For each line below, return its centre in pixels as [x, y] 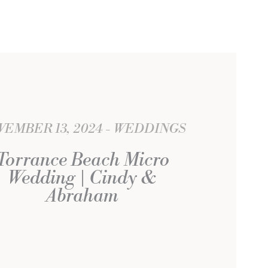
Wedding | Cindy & [82, 179]
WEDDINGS [148, 129]
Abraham [82, 197]
